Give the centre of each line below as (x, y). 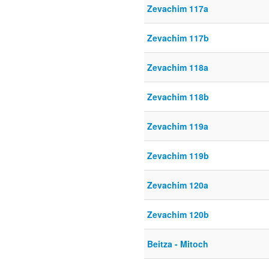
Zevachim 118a (178, 68)
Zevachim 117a (178, 9)
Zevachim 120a (178, 185)
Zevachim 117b (178, 38)
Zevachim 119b (178, 156)
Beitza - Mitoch (178, 244)
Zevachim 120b (178, 215)
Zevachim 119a (178, 126)
